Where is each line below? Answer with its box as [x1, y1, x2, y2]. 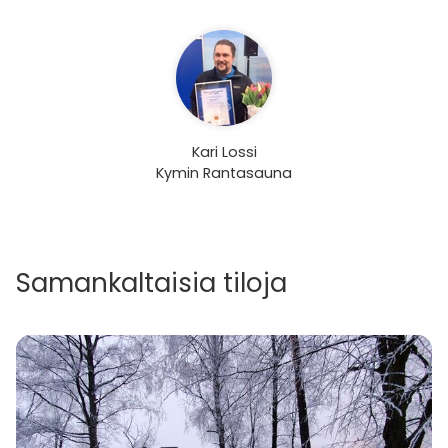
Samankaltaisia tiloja [16, 264, 287, 301]
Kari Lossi [191, 141, 257, 162]
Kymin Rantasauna [156, 162, 292, 183]
